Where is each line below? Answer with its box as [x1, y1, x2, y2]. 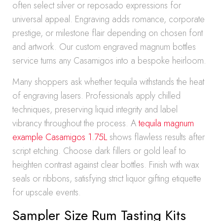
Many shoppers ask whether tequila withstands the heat [12, 75, 204, 88]
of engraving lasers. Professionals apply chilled [12, 89, 181, 102]
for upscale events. [12, 186, 81, 199]
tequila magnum [139, 117, 194, 130]
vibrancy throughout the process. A [12, 117, 139, 130]
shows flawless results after [107, 131, 205, 144]
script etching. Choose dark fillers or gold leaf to [12, 145, 186, 157]
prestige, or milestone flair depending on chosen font [12, 27, 203, 39]
